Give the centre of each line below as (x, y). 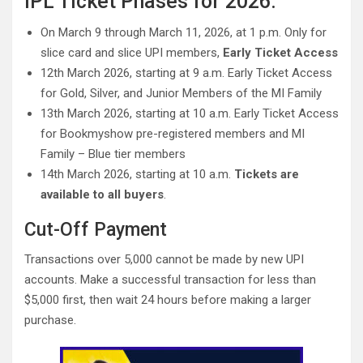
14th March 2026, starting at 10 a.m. (137, 174)
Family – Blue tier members (113, 154)
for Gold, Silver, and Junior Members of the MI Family (181, 93)
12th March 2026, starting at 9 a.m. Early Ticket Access (186, 73)
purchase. (50, 320)
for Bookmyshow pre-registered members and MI (173, 134)
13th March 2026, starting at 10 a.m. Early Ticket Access (190, 113)
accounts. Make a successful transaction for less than (170, 280)
